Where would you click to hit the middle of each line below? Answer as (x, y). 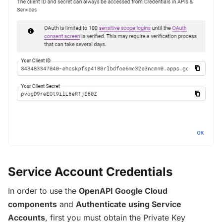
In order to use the (43, 191)
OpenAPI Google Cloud (123, 191)
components (32, 204)
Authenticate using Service (129, 204)
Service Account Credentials (92, 172)
